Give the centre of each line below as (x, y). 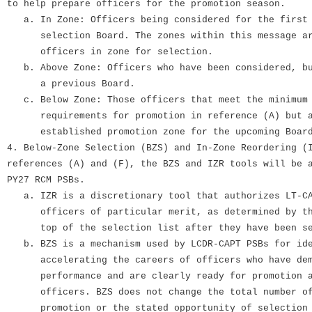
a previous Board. (71, 84)
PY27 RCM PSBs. (46, 180)
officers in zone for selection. (110, 52)
